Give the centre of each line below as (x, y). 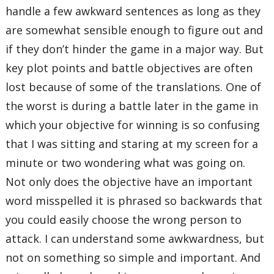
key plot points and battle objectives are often (129, 68)
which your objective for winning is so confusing (133, 125)
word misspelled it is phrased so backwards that (134, 201)
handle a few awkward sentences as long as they (133, 11)
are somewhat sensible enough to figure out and (135, 30)
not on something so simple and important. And (133, 258)
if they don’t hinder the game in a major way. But (135, 49)
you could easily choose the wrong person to (124, 220)
